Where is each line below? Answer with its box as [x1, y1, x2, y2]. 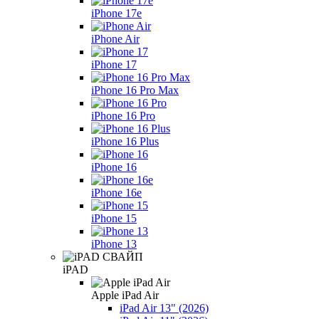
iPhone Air [91, 32, 140, 45]
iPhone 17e [91, 6, 142, 19]
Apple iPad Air [91, 288, 159, 301]
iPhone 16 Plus [91, 135, 159, 147]
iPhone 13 [91, 237, 137, 250]
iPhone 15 [91, 211, 137, 224]
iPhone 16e [91, 186, 142, 199]
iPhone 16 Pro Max [91, 83, 179, 96]
